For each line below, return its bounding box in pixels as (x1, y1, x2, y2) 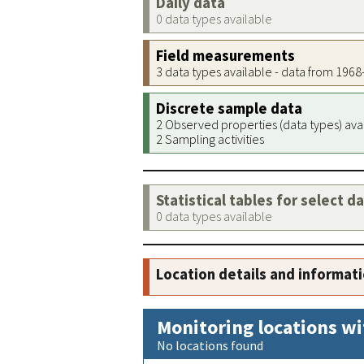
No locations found (157, 337, 263, 353)
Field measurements (156, 46, 295, 65)
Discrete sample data (156, 99, 302, 118)
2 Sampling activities (156, 131, 264, 147)
